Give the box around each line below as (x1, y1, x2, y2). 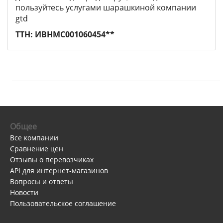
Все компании (10, 132, 58, 142)
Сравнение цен (10, 143, 63, 153)
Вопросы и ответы (10, 176, 73, 186)
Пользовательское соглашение (10, 198, 116, 208)
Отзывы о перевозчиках (10, 154, 94, 164)
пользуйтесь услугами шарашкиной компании (15, 1, 196, 13)
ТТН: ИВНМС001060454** (15, 28, 114, 40)
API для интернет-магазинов (10, 165, 108, 175)
